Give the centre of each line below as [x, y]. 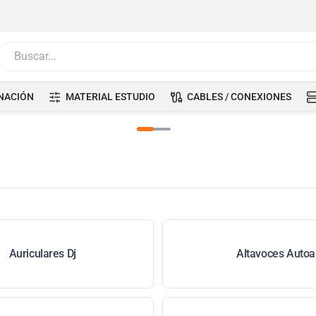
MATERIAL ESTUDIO [110, 97]
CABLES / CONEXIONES [239, 97]
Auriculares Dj [42, 254]
